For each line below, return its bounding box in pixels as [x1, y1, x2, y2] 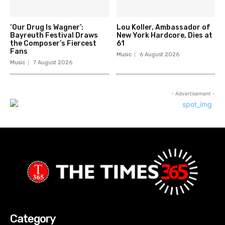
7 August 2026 [33, 59, 72, 66]
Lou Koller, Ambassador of [116, 23, 210, 32]
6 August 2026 [139, 51, 179, 58]
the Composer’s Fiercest [10, 39, 96, 48]
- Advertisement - [171, 90, 215, 96]
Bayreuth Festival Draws [10, 31, 98, 40]
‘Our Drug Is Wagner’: [10, 23, 83, 32]
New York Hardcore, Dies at [116, 31, 212, 40]
